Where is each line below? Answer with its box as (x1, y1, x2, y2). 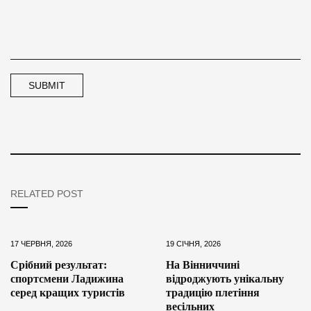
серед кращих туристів (10, 287, 125, 299)
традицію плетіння (166, 287, 260, 299)
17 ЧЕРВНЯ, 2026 (10, 239, 72, 249)
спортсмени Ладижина (10, 273, 124, 285)
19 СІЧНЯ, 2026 (166, 239, 221, 249)
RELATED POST (10, 188, 83, 200)
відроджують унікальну (166, 273, 284, 285)
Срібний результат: (10, 259, 107, 271)
